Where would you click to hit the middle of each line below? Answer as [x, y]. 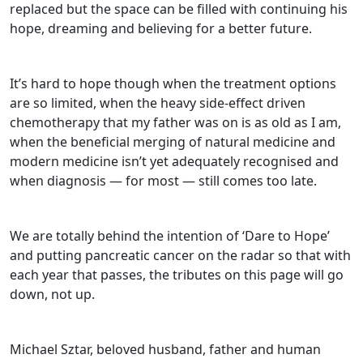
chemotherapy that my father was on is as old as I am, [175, 123]
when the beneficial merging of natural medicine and [173, 142]
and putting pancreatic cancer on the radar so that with [180, 256]
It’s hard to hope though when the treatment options [173, 84]
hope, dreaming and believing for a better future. [161, 29]
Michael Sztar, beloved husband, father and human [165, 350]
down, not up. [54, 295]
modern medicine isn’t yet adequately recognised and [174, 162]
